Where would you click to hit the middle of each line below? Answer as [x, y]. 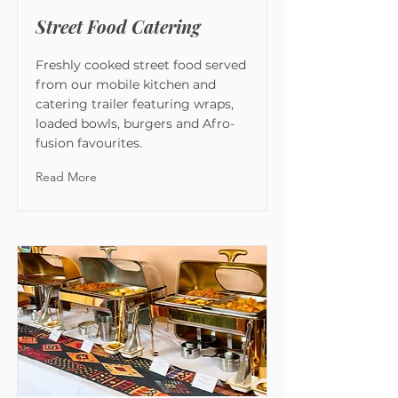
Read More [66, 177]
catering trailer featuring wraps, [135, 104]
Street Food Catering [118, 26]
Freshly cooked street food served [141, 65]
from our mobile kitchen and [126, 84]
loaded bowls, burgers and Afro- [135, 123]
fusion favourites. [89, 143]
